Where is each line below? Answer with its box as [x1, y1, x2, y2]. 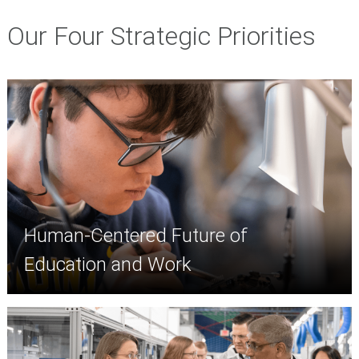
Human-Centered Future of [24, 224, 248, 248]
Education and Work [24, 253, 192, 276]
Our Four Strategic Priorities [6, 21, 316, 52]
